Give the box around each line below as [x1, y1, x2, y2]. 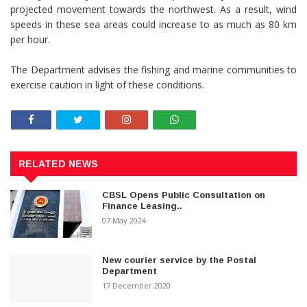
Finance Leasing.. [102, 200, 183, 211]
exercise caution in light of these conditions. [10, 78, 204, 92]
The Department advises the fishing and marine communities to [10, 63, 297, 77]
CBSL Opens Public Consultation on [102, 189, 266, 200]
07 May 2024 [102, 214, 147, 225]
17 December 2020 [102, 280, 171, 291]
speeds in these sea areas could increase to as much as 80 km [10, 18, 297, 32]
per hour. [10, 33, 50, 47]
